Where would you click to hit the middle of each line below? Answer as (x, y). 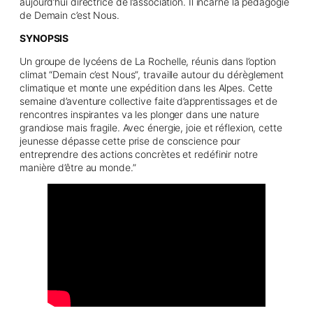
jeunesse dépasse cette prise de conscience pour (130, 140)
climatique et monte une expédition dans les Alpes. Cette (146, 87)
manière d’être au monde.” (78, 167)
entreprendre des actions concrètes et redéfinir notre (139, 154)
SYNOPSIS (45, 38)
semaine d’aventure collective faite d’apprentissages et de (149, 101)
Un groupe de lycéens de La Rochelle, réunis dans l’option (148, 61)
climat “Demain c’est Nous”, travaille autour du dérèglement (152, 74)
